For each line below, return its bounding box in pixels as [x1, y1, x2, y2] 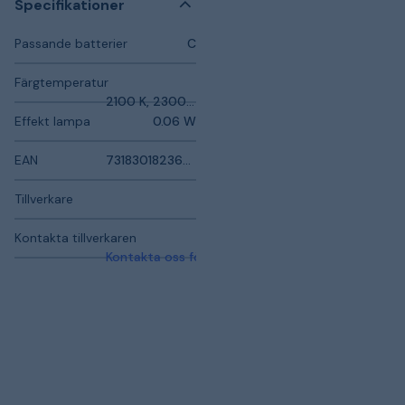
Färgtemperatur [14, 74, 108, 90]
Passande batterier [14, 35, 127, 52]
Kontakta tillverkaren [14, 230, 137, 246]
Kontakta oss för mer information [105, 249, 307, 265]
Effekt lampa [14, 113, 90, 129]
